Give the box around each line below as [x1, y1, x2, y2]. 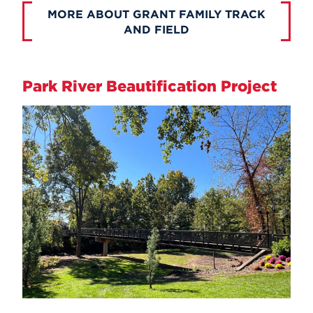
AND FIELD [124, 22, 189, 37]
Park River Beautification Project [22, 77, 277, 96]
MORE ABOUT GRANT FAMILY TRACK [48, 7, 265, 22]
